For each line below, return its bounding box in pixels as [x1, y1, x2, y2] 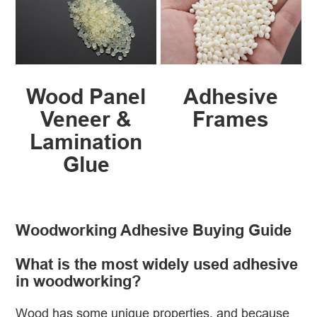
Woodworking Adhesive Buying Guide [16, 221, 292, 240]
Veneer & [40, 107, 132, 132]
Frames [192, 107, 270, 132]
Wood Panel [26, 84, 146, 110]
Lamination [30, 129, 143, 155]
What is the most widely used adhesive [16, 255, 299, 274]
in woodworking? [16, 272, 142, 291]
